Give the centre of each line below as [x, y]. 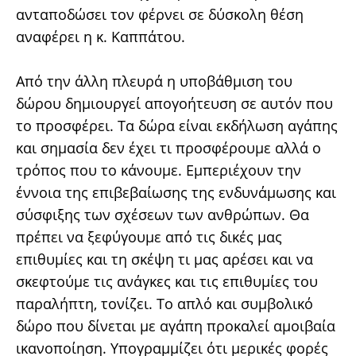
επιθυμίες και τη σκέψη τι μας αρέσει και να [164, 259]
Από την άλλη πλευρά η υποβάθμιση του [154, 81]
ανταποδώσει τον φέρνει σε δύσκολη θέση [160, 14]
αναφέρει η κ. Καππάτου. [101, 37]
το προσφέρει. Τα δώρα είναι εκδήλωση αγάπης [177, 126]
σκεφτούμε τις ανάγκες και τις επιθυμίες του [167, 281]
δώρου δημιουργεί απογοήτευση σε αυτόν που [174, 103]
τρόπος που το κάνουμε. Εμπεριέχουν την [159, 170]
